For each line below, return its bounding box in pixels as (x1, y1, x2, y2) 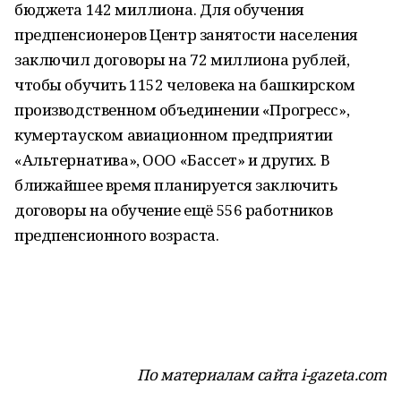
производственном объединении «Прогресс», (14, 99, 350, 120)
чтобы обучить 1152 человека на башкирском (14, 74, 355, 95)
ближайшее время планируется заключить (14, 175, 337, 195)
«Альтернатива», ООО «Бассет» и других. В (14, 149, 330, 170)
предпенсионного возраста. (14, 225, 219, 245)
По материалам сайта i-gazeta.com (137, 364, 387, 385)
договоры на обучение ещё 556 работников (14, 200, 333, 220)
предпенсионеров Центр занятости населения (14, 24, 358, 45)
